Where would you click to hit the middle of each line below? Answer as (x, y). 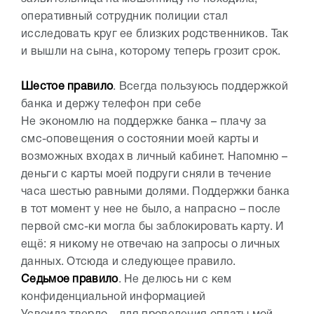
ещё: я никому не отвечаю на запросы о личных (151, 244)
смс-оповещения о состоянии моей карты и (140, 139)
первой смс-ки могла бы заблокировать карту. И (153, 227)
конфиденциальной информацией (114, 297)
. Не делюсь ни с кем (175, 279)
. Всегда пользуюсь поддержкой (200, 87)
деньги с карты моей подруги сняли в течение (146, 174)
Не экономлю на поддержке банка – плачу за (144, 122)
